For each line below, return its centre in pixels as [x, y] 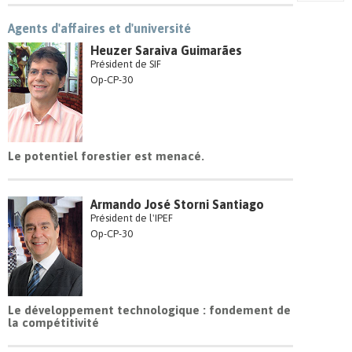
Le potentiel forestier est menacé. [106, 156]
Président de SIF [126, 64]
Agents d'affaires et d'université [99, 29]
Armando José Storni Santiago [178, 205]
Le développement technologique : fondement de [149, 310]
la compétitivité [53, 323]
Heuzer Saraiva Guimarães [167, 51]
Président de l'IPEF [132, 218]
